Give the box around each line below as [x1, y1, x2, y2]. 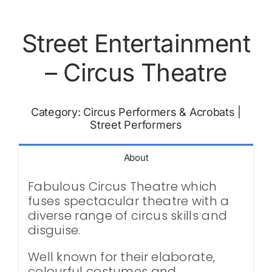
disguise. [27, 221, 81, 239]
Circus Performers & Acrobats [83, 105, 235, 118]
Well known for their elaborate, [27, 248, 216, 265]
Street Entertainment [22, 28, 250, 58]
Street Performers [90, 118, 182, 131]
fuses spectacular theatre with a [27, 192, 229, 209]
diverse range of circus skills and [27, 206, 228, 224]
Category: [30, 105, 84, 118]
